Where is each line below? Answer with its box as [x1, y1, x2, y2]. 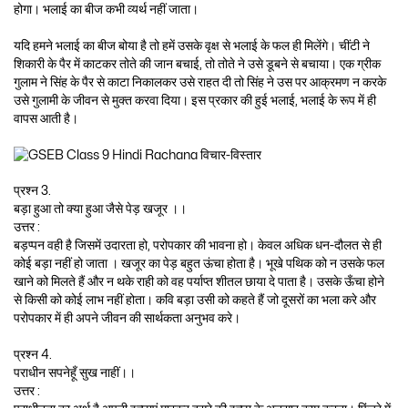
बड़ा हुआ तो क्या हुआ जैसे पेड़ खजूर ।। [14, 203, 187, 216]
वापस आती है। [14, 112, 78, 125]
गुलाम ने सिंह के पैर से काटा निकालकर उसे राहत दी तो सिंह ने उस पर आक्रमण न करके [14, 76, 386, 88]
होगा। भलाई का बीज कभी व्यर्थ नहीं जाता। [14, 4, 199, 16]
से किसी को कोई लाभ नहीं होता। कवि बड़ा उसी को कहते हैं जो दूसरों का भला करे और [14, 294, 376, 307]
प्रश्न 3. [14, 185, 51, 198]
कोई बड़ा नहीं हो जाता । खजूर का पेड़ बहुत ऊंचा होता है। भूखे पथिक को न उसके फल [14, 258, 384, 270]
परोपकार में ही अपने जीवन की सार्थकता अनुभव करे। [14, 312, 240, 325]
